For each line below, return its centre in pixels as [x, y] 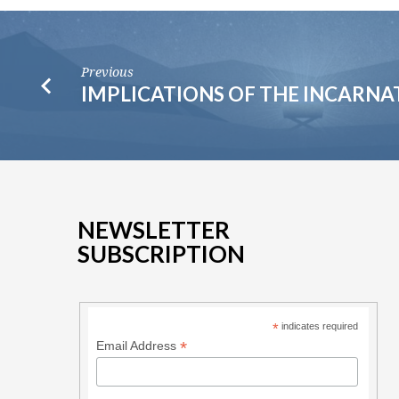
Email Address [138, 345]
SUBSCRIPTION [161, 253]
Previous [108, 73]
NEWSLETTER [154, 229]
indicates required [319, 326]
